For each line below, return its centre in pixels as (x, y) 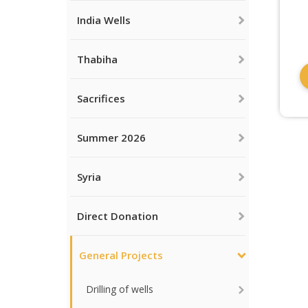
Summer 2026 (111, 137)
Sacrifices (101, 98)
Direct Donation (118, 216)
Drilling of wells (120, 289)
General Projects (121, 255)
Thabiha (97, 59)
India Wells (104, 20)
